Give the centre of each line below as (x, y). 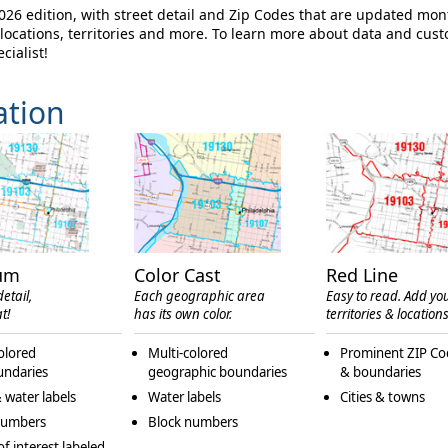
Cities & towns (383, 397)
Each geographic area (200, 296)
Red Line (362, 275)
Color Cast (178, 275)
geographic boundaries (218, 372)
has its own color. (183, 314)
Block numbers (193, 422)
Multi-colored (188, 353)
